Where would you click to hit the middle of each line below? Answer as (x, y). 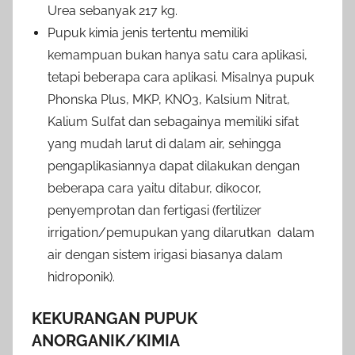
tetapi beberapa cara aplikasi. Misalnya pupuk (181, 77)
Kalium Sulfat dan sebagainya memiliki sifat (173, 121)
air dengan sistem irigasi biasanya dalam (165, 254)
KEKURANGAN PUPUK (115, 318)
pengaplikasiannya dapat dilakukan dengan (174, 166)
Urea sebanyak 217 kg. (113, 10)
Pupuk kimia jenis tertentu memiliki (148, 32)
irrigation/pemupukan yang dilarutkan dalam (181, 232)
